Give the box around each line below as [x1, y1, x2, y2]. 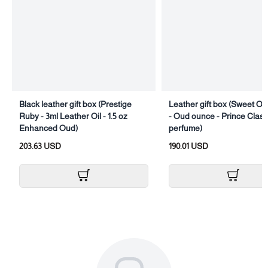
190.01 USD [169, 141, 208, 151]
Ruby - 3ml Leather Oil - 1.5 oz [19, 111, 127, 121]
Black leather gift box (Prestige [19, 99, 132, 109]
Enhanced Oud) [19, 123, 78, 133]
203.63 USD [19, 141, 61, 151]
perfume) [169, 123, 202, 133]
